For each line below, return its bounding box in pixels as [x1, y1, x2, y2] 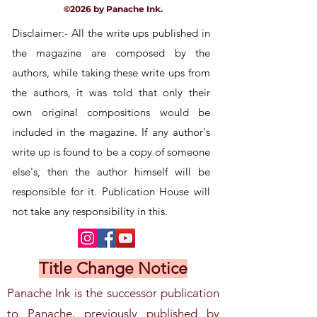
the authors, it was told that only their [12, 86, 210, 99]
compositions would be [77, 105, 210, 119]
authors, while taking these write [12, 66, 169, 79]
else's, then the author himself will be [12, 165, 210, 178]
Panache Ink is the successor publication [7, 286, 219, 300]
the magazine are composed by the [12, 46, 210, 59]
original [41, 105, 78, 119]
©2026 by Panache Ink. [64, 4, 163, 14]
